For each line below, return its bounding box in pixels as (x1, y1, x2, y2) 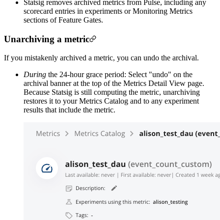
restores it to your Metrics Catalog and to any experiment (24, 97, 199, 106)
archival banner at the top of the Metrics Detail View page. (24, 79, 204, 88)
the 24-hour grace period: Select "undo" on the (46, 70, 192, 79)
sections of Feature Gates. (24, 15, 103, 24)
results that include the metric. (24, 106, 115, 114)
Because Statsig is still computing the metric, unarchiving (24, 88, 200, 97)
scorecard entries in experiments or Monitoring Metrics (24, 6, 192, 15)
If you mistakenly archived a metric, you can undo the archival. (4, 54, 199, 62)
